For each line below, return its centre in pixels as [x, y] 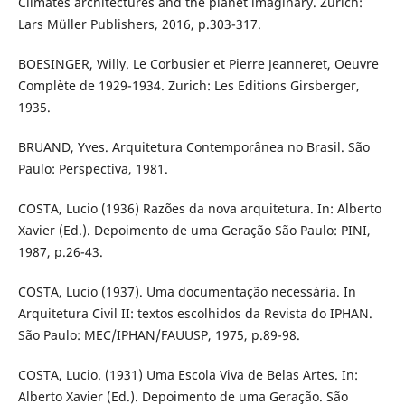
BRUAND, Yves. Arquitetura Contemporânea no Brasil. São [193, 147]
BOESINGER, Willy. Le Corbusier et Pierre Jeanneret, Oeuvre [198, 64]
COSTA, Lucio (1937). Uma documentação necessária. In [187, 292]
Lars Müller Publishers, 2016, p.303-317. [139, 24]
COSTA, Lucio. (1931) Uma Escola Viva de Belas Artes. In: [188, 375]
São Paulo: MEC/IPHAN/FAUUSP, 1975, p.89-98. [159, 335]
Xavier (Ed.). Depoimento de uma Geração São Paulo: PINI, [194, 231]
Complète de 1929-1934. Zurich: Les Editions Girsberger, [188, 86]
